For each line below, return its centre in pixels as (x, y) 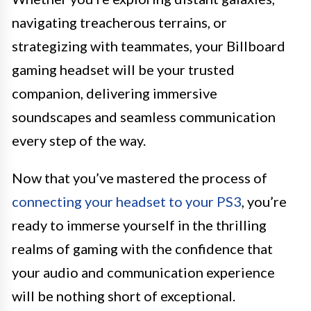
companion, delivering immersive (115, 93)
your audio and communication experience (143, 272)
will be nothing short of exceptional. (124, 296)
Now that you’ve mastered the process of (140, 178)
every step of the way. (79, 141)
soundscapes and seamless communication (144, 117)
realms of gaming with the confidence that (142, 249)
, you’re (264, 202)
